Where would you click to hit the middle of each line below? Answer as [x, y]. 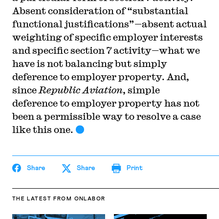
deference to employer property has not [106, 103]
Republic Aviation [80, 90]
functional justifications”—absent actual [109, 24]
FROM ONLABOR [79, 199]
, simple [141, 90]
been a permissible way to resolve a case [106, 116]
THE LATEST [32, 199]
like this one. [43, 129]
